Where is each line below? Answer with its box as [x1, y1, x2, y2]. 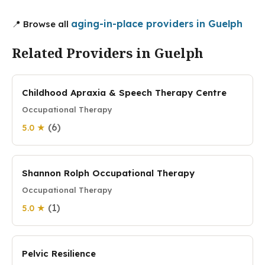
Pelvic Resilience [22, 248, 96, 259]
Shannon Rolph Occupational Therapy [22, 167, 195, 179]
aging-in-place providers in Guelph [71, 18, 243, 30]
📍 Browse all [12, 18, 71, 30]
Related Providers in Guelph [12, 44, 203, 62]
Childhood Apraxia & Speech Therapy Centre [22, 87, 227, 98]
